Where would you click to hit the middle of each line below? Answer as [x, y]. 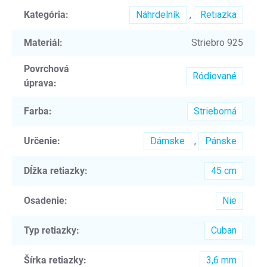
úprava [39, 83]
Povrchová [46, 69]
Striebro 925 [217, 42]
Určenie [41, 141]
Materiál [42, 42]
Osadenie [44, 200]
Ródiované [215, 76]
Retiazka [218, 14]
